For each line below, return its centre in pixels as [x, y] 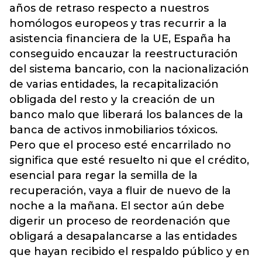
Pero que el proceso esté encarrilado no [120, 145]
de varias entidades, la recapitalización [114, 84]
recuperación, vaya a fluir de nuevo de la [120, 191]
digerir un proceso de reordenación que [120, 221]
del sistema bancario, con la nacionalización [129, 69]
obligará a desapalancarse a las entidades [123, 236]
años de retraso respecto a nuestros [109, 8]
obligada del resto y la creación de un [112, 99]
